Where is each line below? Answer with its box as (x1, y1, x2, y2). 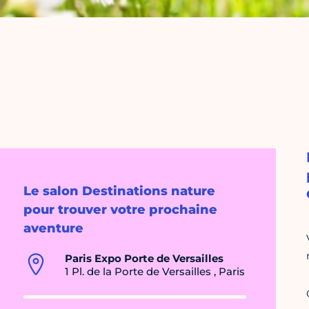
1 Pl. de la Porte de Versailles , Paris (65, 265, 245, 279)
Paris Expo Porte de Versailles (65, 252, 223, 266)
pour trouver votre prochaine (23, 202, 217, 218)
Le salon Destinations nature (23, 183, 215, 199)
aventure (23, 221, 83, 237)
